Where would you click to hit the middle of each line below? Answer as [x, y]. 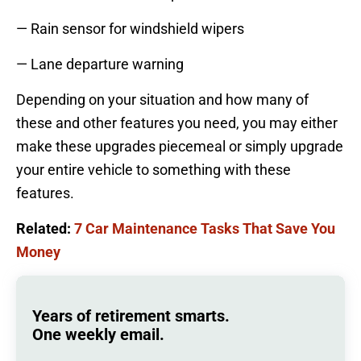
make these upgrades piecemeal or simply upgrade [180, 146]
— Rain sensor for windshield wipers [130, 28]
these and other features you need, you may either [177, 122]
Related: [45, 228]
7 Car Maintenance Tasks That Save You [205, 228]
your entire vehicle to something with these [154, 169]
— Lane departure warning [100, 64]
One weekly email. [98, 335]
